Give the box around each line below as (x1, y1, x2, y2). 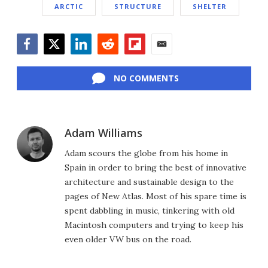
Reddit (97, 53, 125, 67)
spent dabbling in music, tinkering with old (65, 205, 234, 216)
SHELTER (193, 1, 227, 11)
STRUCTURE (114, 1, 162, 11)
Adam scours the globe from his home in (65, 147, 228, 159)
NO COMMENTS (113, 72, 179, 84)
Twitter (43, 53, 76, 67)
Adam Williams (65, 125, 142, 140)
